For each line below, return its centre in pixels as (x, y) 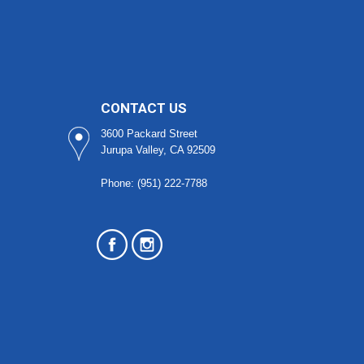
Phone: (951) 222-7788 (154, 183)
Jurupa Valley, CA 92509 (158, 149)
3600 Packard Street (149, 133)
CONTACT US (143, 108)
